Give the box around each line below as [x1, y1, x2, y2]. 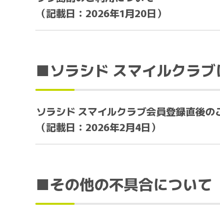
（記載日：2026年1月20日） [36, 5, 166, 20]
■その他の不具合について [35, 172, 212, 194]
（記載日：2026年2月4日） [36, 119, 161, 134]
